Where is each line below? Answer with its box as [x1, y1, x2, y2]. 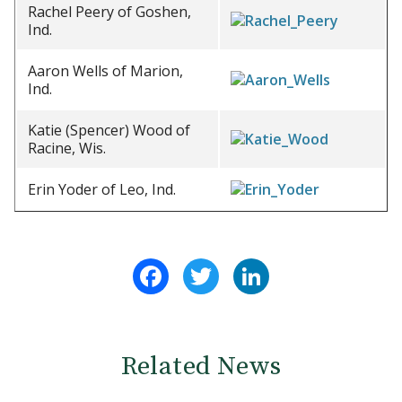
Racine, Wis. [28, 138, 106, 158]
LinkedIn [269, 256, 328, 275]
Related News [120, 350, 282, 383]
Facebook [169, 256, 235, 275]
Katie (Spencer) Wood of [28, 120, 190, 140]
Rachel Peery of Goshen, [28, 2, 191, 22]
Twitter [219, 256, 274, 275]
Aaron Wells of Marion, [28, 61, 183, 81]
